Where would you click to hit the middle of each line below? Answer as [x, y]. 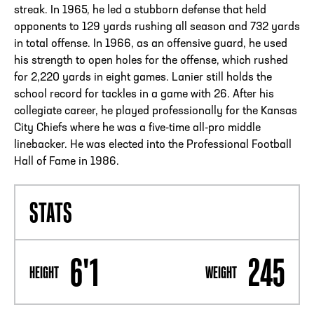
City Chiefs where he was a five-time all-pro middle [137, 129]
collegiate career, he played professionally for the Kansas [156, 112]
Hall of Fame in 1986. [67, 162]
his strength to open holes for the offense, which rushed [151, 61]
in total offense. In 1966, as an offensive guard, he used [151, 45]
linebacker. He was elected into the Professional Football [153, 145]
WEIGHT [221, 272]
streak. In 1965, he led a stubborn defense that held [140, 11]
